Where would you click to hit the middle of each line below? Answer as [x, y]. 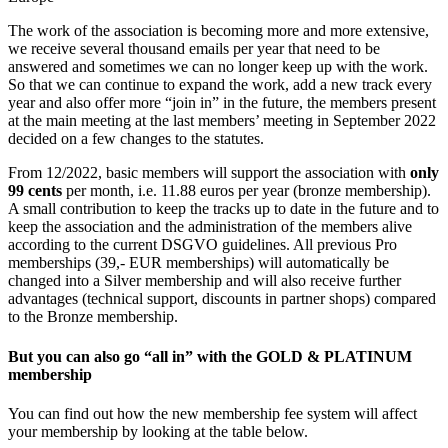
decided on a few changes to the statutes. [136, 139]
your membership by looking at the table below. [158, 431]
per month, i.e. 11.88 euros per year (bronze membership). [246, 191]
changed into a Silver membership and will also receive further [204, 281]
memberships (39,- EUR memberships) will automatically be [198, 263]
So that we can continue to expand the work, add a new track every [220, 85]
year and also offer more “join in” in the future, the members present [222, 103]
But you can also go [74, 356]
